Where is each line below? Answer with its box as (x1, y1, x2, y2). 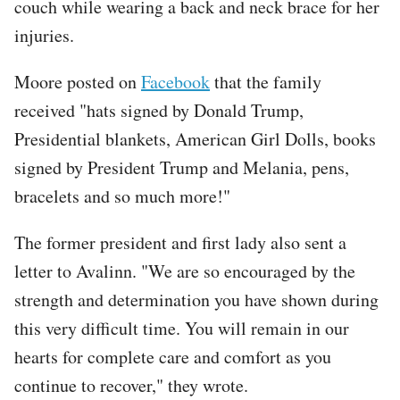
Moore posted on (14, 69, 141, 94)
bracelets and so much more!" (14, 183, 230, 208)
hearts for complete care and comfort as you (14, 344, 331, 369)
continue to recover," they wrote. (14, 372, 254, 397)
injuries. (14, 22, 87, 47)
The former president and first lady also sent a (14, 229, 346, 254)
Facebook (141, 69, 210, 94)
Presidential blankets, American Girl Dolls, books (14, 126, 376, 151)
